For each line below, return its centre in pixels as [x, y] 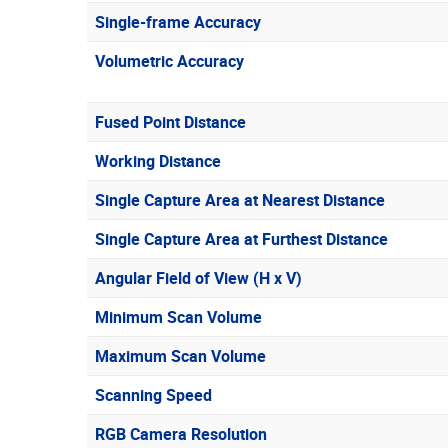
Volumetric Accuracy [169, 60]
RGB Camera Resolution [181, 433]
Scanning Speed [153, 394]
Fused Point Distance [170, 121]
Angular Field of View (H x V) [198, 277]
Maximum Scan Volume [180, 355]
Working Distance [158, 160]
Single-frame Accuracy [178, 21]
